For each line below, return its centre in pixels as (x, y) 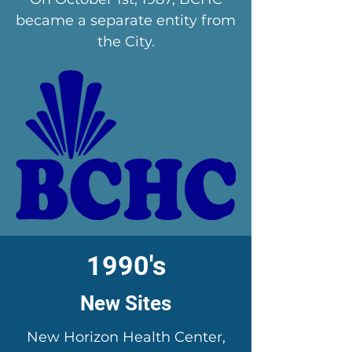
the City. (126, 42)
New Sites (126, 303)
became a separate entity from (126, 20)
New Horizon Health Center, (126, 337)
